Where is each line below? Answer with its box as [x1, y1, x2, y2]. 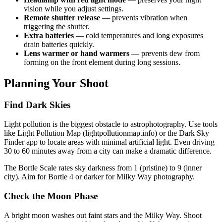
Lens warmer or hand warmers [24, 49, 129, 57]
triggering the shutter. [24, 22, 90, 31]
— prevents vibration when [100, 13, 187, 22]
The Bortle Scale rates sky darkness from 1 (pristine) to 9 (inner [4, 164, 202, 172]
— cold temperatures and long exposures [74, 31, 203, 40]
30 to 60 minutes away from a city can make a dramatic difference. [4, 147, 212, 156]
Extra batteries [24, 31, 74, 40]
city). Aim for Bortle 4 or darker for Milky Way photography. [4, 172, 195, 181]
